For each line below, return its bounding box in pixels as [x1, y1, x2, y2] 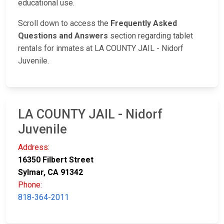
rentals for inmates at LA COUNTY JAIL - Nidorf [18, 43, 183, 53]
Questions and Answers [18, 31, 108, 41]
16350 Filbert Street [18, 155, 93, 165]
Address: [18, 142, 49, 152]
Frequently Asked [110, 18, 177, 28]
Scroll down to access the [18, 18, 110, 28]
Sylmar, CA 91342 [18, 167, 83, 177]
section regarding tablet [108, 31, 193, 41]
